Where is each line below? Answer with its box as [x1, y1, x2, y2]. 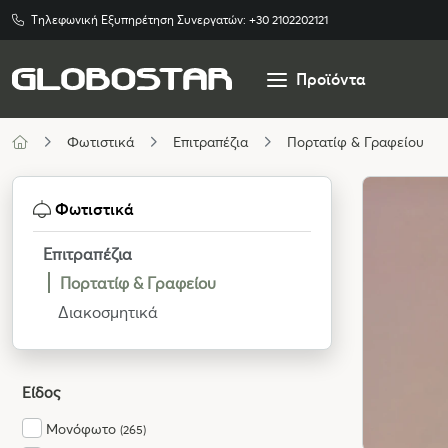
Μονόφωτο [46, 419, 120, 438]
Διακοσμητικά [58, 301, 158, 322]
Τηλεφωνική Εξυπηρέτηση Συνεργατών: [31, 12, 249, 27]
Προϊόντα [296, 68, 365, 89]
